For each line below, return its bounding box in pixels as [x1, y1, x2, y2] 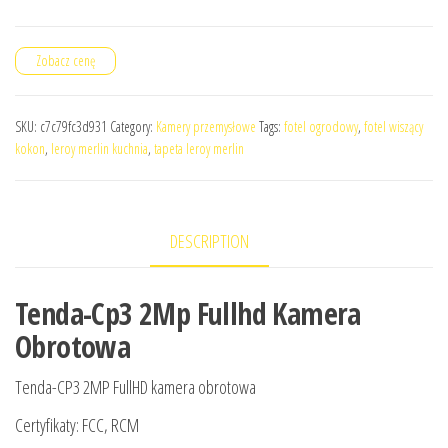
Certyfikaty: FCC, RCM [15, 413, 139, 438]
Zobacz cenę [36, 51, 95, 71]
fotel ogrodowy [284, 117, 358, 137]
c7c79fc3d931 [40, 117, 107, 137]
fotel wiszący [364, 117, 423, 137]
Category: [110, 117, 156, 137]
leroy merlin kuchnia [51, 139, 148, 159]
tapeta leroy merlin [154, 139, 244, 159]
